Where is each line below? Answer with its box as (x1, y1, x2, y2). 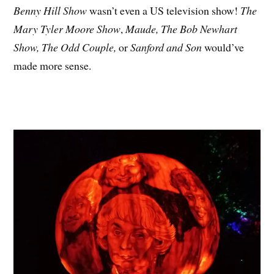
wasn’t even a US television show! (89, 2, 241, 18)
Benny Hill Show (13, 2, 90, 18)
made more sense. (13, 57, 92, 73)
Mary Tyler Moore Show (13, 21, 121, 36)
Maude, (125, 21, 159, 36)
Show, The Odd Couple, (13, 39, 119, 54)
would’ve (202, 39, 245, 54)
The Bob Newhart (161, 21, 238, 36)
